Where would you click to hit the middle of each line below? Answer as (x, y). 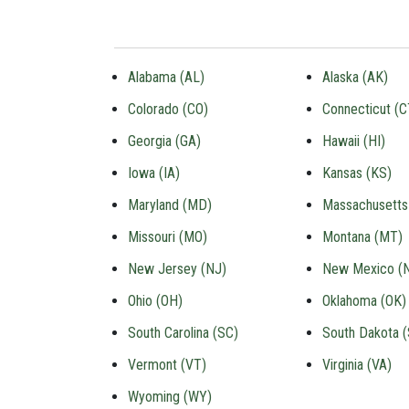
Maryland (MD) (170, 205)
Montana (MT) (362, 237)
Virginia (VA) (357, 365)
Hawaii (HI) (353, 141)
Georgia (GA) (164, 141)
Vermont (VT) (167, 365)
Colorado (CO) (168, 109)
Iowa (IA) (154, 173)
